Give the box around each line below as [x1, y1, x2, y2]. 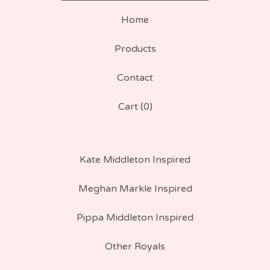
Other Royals [105, 240, 165, 253]
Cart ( [118, 101, 143, 113]
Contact [117, 72, 153, 84]
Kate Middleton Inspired [80, 154, 190, 166]
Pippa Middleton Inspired [77, 212, 193, 224]
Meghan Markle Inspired [78, 183, 192, 195]
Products [114, 43, 156, 55]
